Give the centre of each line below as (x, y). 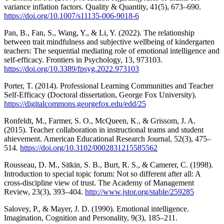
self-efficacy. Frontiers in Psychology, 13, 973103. (83, 59)
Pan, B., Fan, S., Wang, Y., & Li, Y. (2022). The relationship (99, 32)
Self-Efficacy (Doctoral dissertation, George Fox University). (100, 94)
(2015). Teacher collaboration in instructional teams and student (104, 129)
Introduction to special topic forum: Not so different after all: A (102, 173)
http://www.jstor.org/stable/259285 (139, 191)
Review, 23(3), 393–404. (44, 191)
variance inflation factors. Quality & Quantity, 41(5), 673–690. (102, 6)
